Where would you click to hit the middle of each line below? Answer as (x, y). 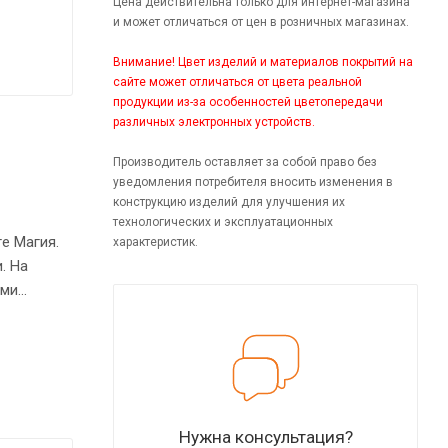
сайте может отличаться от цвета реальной (237, 81)
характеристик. (155, 241)
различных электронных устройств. (214, 121)
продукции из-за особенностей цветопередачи (248, 101)
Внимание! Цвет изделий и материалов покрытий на (263, 61)
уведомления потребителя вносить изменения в (253, 181)
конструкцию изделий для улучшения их (229, 201)
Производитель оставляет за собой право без (245, 161)
